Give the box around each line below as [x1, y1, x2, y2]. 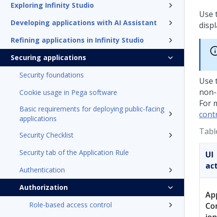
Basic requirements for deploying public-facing [19, 104, 164, 113]
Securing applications [11, 53, 86, 62]
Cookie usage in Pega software [19, 88, 117, 97]
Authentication [19, 165, 65, 174]
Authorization [19, 183, 68, 192]
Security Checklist [19, 130, 74, 139]
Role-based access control [29, 200, 112, 209]
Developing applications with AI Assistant [11, 18, 157, 27]
